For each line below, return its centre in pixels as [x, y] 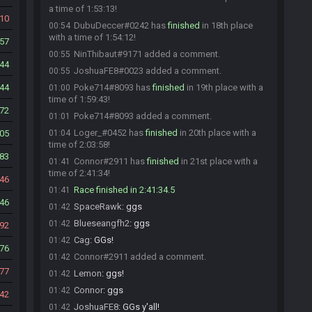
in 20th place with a [217, 133]
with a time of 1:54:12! [92, 37]
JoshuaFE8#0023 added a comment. [148, 71]
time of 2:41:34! [79, 173]
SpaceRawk [98, 206]
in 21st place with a [218, 161]
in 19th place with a [224, 87]
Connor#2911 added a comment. [140, 257]
